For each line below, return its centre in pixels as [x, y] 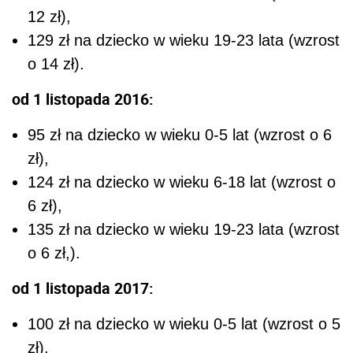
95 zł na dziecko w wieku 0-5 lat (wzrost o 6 [180, 135]
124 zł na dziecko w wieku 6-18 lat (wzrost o [182, 182]
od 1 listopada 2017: [83, 288]
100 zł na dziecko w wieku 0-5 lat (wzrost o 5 [184, 324]
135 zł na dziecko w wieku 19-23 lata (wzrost [184, 230]
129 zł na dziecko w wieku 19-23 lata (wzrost [184, 41]
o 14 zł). [56, 64]
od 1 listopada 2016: [83, 99]
